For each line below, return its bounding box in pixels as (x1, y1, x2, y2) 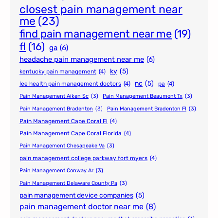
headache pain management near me (19, 55, 144, 64)
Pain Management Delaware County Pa (19, 180, 117, 187)
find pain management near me (19, 27, 172, 41)
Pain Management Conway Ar (19, 167, 93, 174)
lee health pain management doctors (19, 80, 121, 88)
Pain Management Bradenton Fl (107, 106, 186, 112)
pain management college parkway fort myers (19, 154, 147, 162)
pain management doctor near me (19, 202, 144, 212)
